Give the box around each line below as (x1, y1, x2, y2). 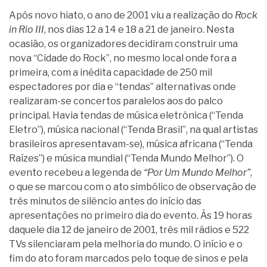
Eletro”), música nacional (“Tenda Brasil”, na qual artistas (9, 124, 258, 135)
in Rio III (9, 24, 44, 35)
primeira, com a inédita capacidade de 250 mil (9, 67, 212, 78)
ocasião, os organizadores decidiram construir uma (9, 38, 238, 49)
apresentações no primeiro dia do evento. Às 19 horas (9, 210, 252, 221)
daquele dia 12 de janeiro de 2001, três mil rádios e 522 (9, 224, 249, 235)
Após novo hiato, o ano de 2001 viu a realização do (9, 10, 235, 21)
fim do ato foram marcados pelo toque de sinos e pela (9, 253, 248, 264)
